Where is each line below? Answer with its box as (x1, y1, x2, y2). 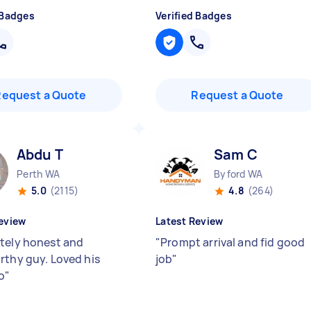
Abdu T (17, 145, 63, 164)
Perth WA (17, 167, 60, 180)
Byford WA (214, 167, 263, 180)
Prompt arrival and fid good (160, 235, 305, 250)
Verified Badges (155, 9, 232, 22)
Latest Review (155, 215, 224, 228)
